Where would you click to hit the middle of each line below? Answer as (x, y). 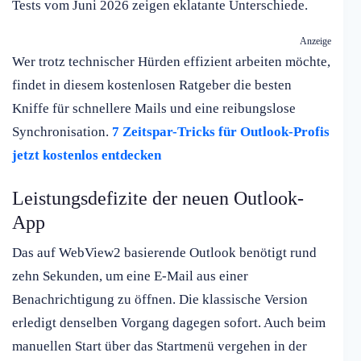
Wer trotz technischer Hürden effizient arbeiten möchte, (171, 62)
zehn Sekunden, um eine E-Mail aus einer (130, 276)
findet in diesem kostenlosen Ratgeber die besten (152, 85)
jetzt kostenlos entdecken (87, 156)
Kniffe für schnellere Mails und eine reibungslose (154, 109)
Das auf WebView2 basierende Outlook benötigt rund (164, 253)
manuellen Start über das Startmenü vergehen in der (160, 346)
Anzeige (315, 41)
